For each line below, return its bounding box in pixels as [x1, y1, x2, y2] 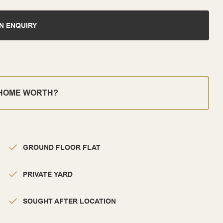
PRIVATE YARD [22, 170, 73, 179]
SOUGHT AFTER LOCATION [22, 197, 116, 206]
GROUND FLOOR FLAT [22, 143, 101, 152]
